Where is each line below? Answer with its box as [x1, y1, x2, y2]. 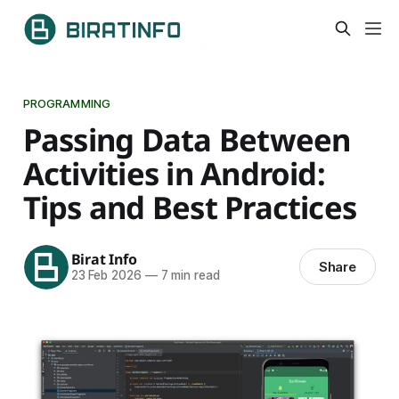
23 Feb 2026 [70, 268, 142, 283]
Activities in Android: [22, 151, 325, 194]
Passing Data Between [22, 118, 351, 160]
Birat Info [70, 249, 137, 270]
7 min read [157, 268, 220, 283]
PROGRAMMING [22, 95, 111, 110]
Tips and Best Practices [22, 185, 357, 228]
